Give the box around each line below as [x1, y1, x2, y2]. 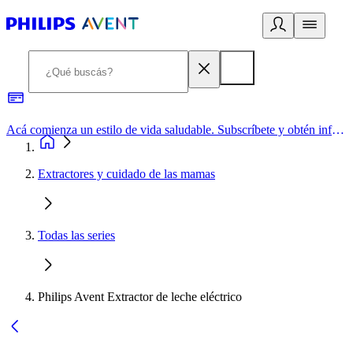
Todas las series [38, 229, 115, 242]
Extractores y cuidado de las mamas [38, 167, 215, 180]
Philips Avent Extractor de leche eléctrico [38, 290, 242, 303]
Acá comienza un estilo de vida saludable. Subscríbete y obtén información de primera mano [332, 123, 344, 136]
